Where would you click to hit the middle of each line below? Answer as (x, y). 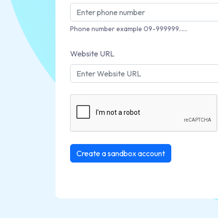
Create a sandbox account (121, 153)
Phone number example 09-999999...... (129, 29)
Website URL (92, 54)
